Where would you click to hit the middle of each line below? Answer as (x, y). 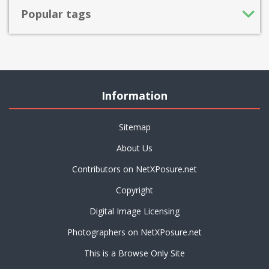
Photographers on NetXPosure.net (134, 232)
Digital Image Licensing (134, 211)
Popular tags (56, 14)
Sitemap (134, 127)
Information (134, 95)
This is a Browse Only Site (134, 253)
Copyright (134, 190)
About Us (134, 148)
